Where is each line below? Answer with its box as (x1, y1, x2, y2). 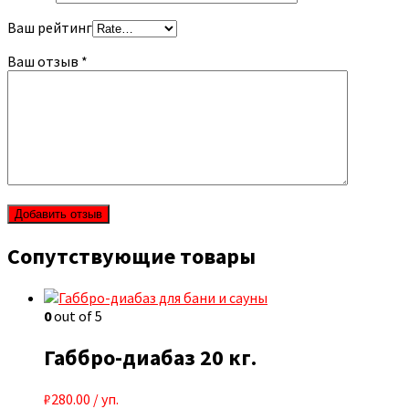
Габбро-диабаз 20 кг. (44, 342, 257, 372)
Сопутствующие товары (7, 242, 256, 271)
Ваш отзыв (7, 52, 81, 71)
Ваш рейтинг (7, 18, 92, 37)
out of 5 (51, 307, 102, 326)
